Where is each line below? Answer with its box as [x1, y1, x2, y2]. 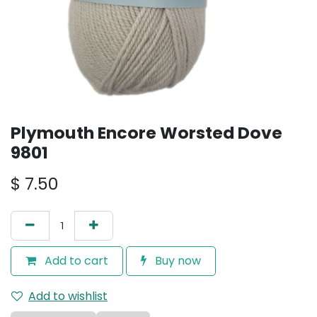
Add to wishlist [28, 288, 108, 304]
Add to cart [42, 253, 108, 269]
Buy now [152, 253, 201, 269]
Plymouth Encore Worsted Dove [11, 121, 282, 144]
